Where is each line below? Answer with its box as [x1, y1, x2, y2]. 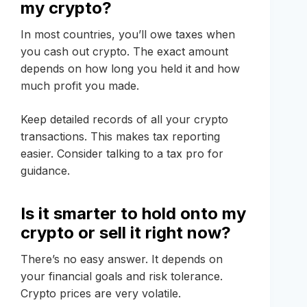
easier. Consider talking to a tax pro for [21, 147, 223, 161]
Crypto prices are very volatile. [21, 286, 181, 301]
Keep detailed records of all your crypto [21, 112, 228, 127]
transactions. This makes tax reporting [21, 130, 220, 144]
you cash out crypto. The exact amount [21, 45, 228, 59]
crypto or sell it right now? [21, 223, 231, 243]
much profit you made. [21, 79, 139, 93]
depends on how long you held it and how [21, 62, 240, 76]
